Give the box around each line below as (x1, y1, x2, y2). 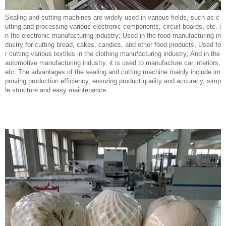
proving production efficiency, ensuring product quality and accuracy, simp (5, 77, 221, 85)
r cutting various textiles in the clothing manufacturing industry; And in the (5, 50, 220, 58)
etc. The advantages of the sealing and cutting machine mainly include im (5, 68, 220, 76)
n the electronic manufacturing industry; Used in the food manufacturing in (5, 32, 221, 39)
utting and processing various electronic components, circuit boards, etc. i (5, 23, 221, 30)
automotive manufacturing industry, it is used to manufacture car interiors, (5, 59, 220, 67)
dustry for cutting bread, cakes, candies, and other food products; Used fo (5, 41, 221, 48)
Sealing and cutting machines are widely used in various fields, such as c (5, 14, 219, 21)
